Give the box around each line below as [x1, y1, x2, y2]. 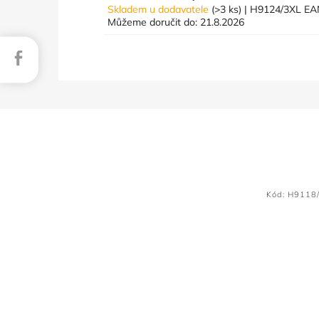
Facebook [29, 47, 73, 60]
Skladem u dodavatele [108, 2, 212, 16]
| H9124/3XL [241, 2, 305, 16]
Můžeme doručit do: [108, 15, 198, 28]
